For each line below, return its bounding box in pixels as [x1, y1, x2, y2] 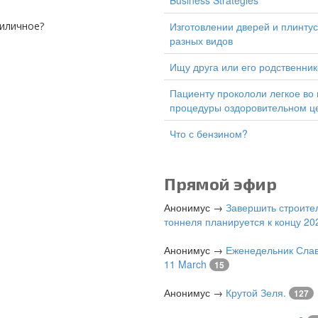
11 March [164, 257, 207, 271]
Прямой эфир [164, 173, 277, 194]
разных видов [170, 33, 233, 48]
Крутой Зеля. [226, 285, 286, 300]
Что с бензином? [176, 126, 248, 141]
